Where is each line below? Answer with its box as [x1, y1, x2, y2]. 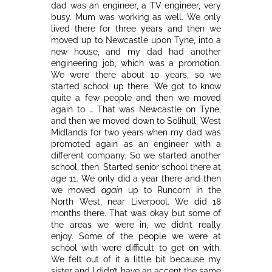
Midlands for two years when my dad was [51, 127, 221, 137]
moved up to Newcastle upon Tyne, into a [51, 35, 221, 45]
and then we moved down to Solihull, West [51, 115, 221, 126]
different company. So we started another [51, 150, 221, 160]
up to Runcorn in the [122, 185, 222, 195]
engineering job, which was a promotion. [51, 58, 221, 68]
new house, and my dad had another [51, 46, 221, 56]
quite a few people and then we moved [51, 92, 221, 103]
